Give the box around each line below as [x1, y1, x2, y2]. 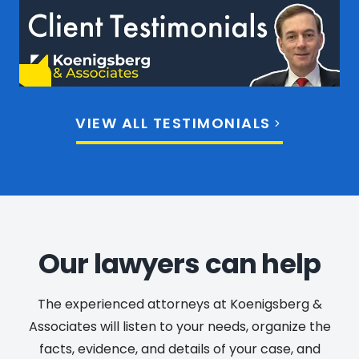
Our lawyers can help [38, 244, 321, 283]
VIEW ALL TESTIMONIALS [75, 112, 271, 133]
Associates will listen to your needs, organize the [28, 317, 331, 336]
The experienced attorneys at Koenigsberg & [37, 294, 322, 313]
